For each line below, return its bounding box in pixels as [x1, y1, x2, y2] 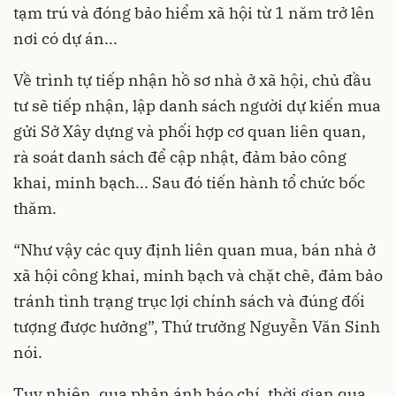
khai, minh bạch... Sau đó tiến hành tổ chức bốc [13, 172, 365, 194]
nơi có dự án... [13, 28, 118, 49]
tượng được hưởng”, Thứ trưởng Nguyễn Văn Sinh [13, 316, 380, 338]
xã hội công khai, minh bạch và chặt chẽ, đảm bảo [13, 265, 383, 286]
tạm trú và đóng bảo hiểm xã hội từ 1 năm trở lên [13, 3, 375, 24]
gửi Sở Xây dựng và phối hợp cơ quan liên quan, [13, 121, 366, 142]
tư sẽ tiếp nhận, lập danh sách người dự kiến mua [13, 95, 381, 117]
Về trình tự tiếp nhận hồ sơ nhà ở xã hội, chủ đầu [13, 70, 371, 91]
